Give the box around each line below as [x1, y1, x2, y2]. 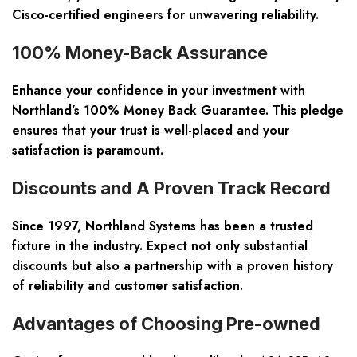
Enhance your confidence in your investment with [12, 81, 305, 100]
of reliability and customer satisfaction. [12, 277, 243, 296]
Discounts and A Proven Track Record [12, 178, 331, 199]
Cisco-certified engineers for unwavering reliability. [12, 6, 319, 25]
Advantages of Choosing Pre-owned [12, 313, 320, 335]
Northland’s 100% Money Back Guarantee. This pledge [12, 101, 343, 120]
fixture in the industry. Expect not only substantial [12, 237, 308, 256]
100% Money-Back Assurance [12, 42, 268, 64]
